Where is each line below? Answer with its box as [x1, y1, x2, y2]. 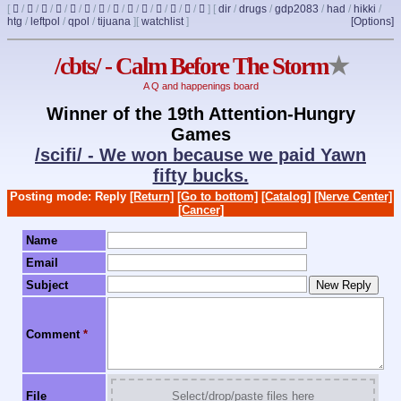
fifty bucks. [152, 165, 249, 185]
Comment [26, 328, 83, 342]
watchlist [141, 15, 183, 28]
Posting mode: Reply [9, 189, 130, 203]
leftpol [30, 15, 60, 28]
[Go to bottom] [176, 189, 258, 203]
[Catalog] [260, 189, 311, 203]
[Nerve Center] [313, 189, 392, 203]
